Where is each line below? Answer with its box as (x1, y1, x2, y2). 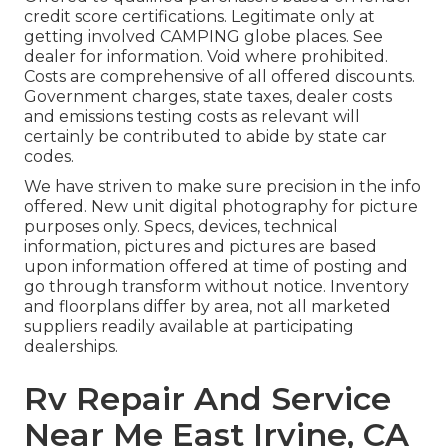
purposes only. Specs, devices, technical (24, 217, 338, 237)
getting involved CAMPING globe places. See (24, 27, 383, 47)
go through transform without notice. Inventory (24, 277, 409, 297)
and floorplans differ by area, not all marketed (24, 297, 391, 317)
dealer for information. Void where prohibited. (24, 47, 388, 67)
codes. (24, 147, 74, 167)
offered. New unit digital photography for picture (24, 197, 418, 217)
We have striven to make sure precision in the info (24, 177, 421, 197)
